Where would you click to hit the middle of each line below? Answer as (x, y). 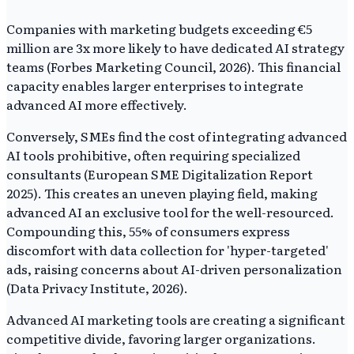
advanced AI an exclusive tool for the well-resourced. (170, 212)
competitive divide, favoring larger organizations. (161, 339)
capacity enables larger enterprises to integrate (155, 86)
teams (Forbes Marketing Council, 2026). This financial (173, 67)
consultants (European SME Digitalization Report (160, 174)
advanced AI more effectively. (97, 105)
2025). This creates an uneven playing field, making (162, 193)
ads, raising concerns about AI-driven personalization (174, 269)
